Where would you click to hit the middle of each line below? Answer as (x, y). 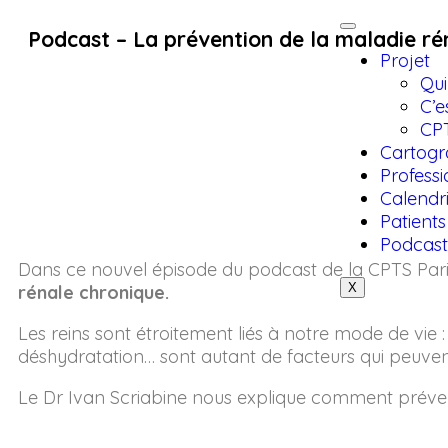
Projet (405, 60)
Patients (413, 221)
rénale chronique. (93, 292)
